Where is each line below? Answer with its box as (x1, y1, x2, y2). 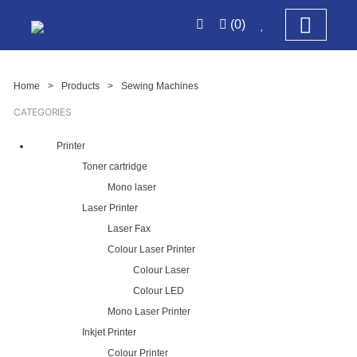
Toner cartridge (82, 161, 147, 172)
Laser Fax (108, 223, 151, 234)
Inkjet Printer (82, 327, 136, 338)
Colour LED (133, 285, 184, 296)
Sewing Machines (120, 80, 198, 92)
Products (61, 80, 100, 92)
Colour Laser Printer (108, 244, 195, 255)
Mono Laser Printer (108, 306, 190, 317)
